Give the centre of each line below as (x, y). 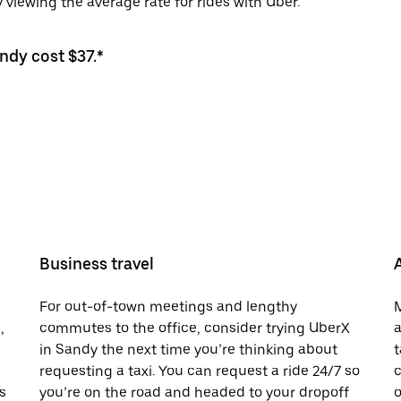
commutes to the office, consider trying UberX (195, 328)
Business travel (97, 263)
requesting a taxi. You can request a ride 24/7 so (200, 371)
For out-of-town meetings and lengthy (168, 306)
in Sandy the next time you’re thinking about (188, 349)
